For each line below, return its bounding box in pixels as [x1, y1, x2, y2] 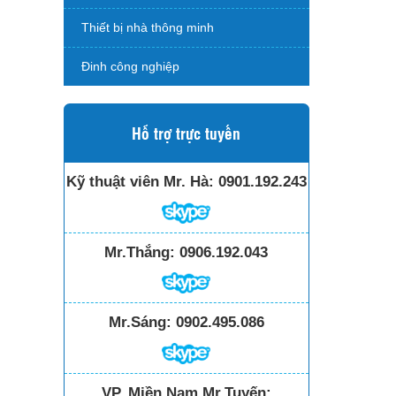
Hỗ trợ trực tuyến [132, 122, 241, 143]
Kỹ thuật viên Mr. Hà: [65, 173, 214, 190]
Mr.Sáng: [108, 314, 171, 331]
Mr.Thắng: [104, 243, 176, 261]
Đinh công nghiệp [81, 59, 179, 73]
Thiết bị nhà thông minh [81, 20, 214, 34]
